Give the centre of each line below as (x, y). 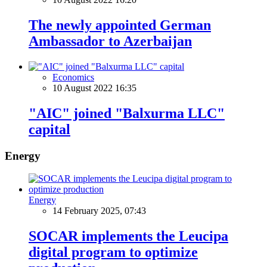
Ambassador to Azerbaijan (110, 41)
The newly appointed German (120, 25)
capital (49, 129)
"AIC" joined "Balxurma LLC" (127, 113)
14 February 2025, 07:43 (99, 211)
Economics (73, 77)
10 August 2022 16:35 (94, 88)
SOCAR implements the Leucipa (128, 236)
